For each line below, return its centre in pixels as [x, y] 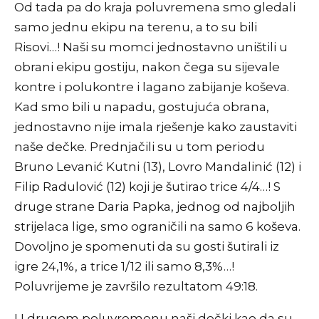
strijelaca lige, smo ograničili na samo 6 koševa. [157, 227]
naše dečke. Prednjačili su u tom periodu [140, 147]
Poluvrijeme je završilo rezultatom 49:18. [136, 287]
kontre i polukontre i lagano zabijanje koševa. [152, 87]
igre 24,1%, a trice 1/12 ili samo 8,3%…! [124, 267]
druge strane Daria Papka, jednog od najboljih [155, 207]
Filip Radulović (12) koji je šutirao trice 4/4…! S [147, 187]
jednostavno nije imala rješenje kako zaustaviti [156, 127]
